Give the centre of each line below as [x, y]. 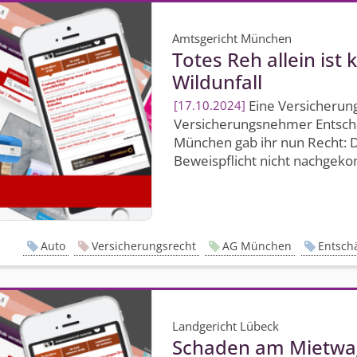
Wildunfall [218, 81]
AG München [257, 245]
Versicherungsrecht [143, 245]
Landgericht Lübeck [226, 326]
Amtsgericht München [232, 38]
